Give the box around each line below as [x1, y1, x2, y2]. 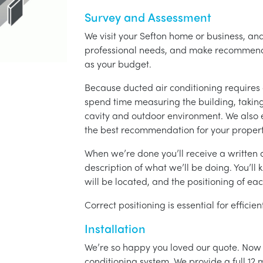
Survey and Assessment [85, 8, 211, 26]
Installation [85, 220, 146, 237]
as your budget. [85, 57, 151, 71]
